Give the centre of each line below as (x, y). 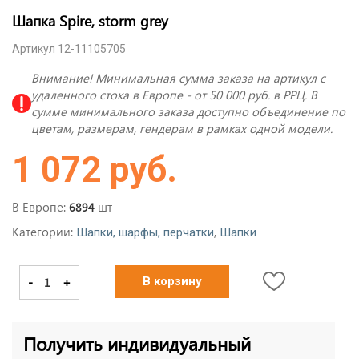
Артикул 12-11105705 (69, 49)
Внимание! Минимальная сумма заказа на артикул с (178, 78)
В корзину (173, 282)
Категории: (44, 232)
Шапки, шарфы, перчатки (145, 233)
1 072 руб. (95, 170)
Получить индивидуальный (137, 344)
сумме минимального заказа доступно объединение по (188, 112)
